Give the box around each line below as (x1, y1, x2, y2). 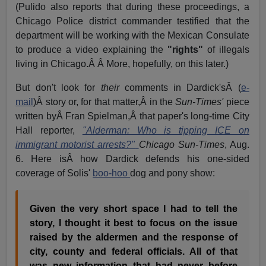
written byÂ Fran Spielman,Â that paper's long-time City (15, 111, 249, 122)
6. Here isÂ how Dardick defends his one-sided (15, 154, 249, 164)
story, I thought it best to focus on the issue (30, 218, 237, 229)
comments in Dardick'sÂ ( (119, 83, 241, 93)
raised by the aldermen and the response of (30, 232, 237, 243)
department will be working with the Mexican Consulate (15, 30, 249, 41)
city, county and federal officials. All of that (30, 246, 237, 257)
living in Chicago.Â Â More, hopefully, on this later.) (15, 59, 229, 69)
